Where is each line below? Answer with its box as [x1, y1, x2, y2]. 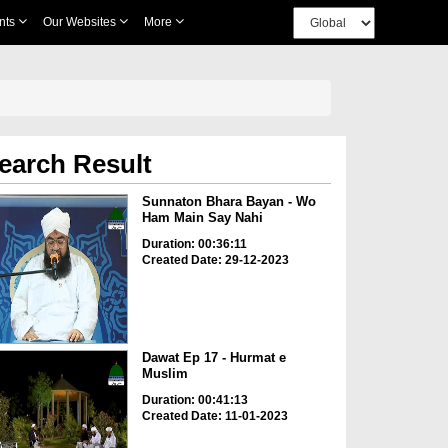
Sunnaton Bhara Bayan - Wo [141, 194, 316, 209]
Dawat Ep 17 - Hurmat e [141, 350, 286, 366]
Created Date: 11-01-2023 [141, 409, 288, 424]
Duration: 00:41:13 [141, 393, 248, 408]
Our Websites [42, 15, 119, 29]
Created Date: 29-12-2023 [141, 253, 289, 267]
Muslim [141, 366, 188, 382]
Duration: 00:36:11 [141, 237, 247, 251]
